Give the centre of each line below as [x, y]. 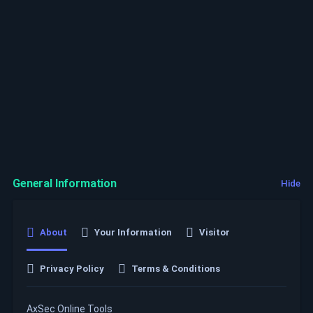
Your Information [133, 232]
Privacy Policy [72, 269]
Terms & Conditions [176, 269]
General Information [65, 183]
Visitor [214, 232]
